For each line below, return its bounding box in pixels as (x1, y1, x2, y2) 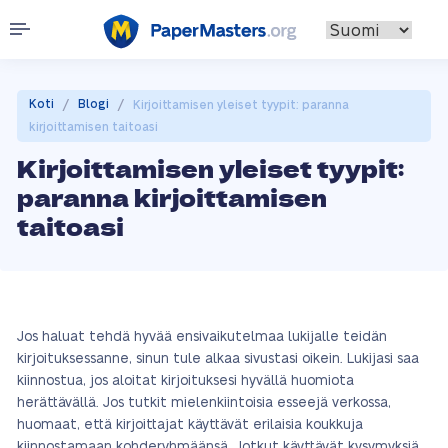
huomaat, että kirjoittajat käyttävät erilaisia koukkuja (17, 418, 363, 432)
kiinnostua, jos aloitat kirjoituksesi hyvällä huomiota (17, 374, 354, 388)
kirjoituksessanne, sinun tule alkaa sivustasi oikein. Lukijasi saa (17, 352, 419, 366)
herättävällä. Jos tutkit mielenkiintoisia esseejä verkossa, (17, 396, 391, 410)
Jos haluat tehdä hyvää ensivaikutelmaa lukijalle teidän (17, 330, 387, 344)
